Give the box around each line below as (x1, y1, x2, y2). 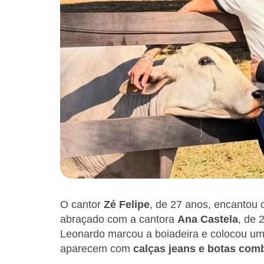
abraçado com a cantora (60, 213, 177, 226)
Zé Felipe (104, 199, 150, 211)
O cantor (60, 199, 104, 211)
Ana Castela (177, 213, 238, 226)
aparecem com (60, 243, 133, 255)
